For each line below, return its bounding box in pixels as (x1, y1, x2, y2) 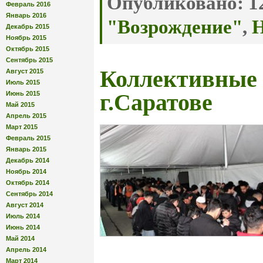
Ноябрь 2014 (6, 167, 46, 175)
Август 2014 (6, 201, 43, 208)
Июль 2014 (6, 212, 40, 220)
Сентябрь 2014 (6, 190, 53, 197)
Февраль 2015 (6, 134, 50, 141)
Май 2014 (6, 234, 35, 242)
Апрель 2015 (6, 112, 46, 119)
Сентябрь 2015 (6, 56, 53, 63)
